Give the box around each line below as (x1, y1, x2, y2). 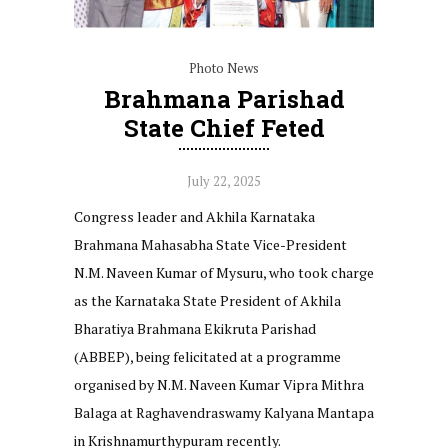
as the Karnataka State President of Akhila (74, 290, 341, 310)
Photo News (189, 58, 259, 77)
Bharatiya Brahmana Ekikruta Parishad (74, 318, 316, 338)
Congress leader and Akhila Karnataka (74, 206, 315, 226)
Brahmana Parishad (103, 82, 345, 115)
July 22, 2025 (187, 171, 261, 190)
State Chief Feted (123, 111, 325, 144)
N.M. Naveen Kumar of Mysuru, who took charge (74, 262, 374, 282)
